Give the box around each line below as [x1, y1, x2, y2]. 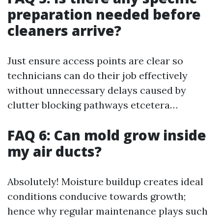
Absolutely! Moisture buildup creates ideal [7, 175, 203, 188]
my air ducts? [7, 142, 102, 161]
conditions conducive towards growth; [7, 190, 186, 202]
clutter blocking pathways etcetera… [7, 99, 178, 111]
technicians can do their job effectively [7, 69, 188, 82]
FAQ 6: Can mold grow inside [7, 126, 206, 144]
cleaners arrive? [7, 21, 121, 40]
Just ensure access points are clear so [7, 55, 183, 67]
